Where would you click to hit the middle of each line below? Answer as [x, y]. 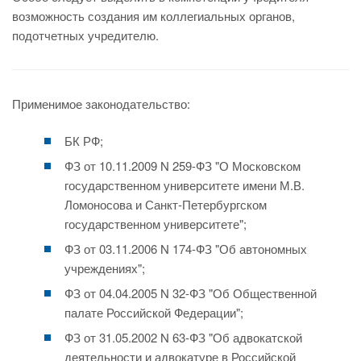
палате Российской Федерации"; [154, 312]
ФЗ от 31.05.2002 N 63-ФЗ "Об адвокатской [183, 337]
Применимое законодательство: [101, 104]
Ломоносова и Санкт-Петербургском [166, 204]
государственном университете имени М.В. [185, 185]
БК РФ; [84, 141]
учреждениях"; [105, 268]
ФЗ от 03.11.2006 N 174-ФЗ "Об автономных [186, 249]
